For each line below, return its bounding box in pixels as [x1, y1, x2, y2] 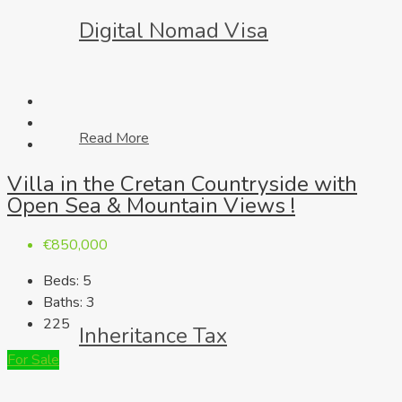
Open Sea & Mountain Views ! [7, 191, 295, 221]
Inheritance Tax [79, 320, 227, 350]
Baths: [43, 293, 83, 313]
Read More [79, 127, 149, 148]
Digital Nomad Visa [79, 15, 268, 45]
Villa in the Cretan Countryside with [7, 170, 357, 199]
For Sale [7, 350, 59, 371]
